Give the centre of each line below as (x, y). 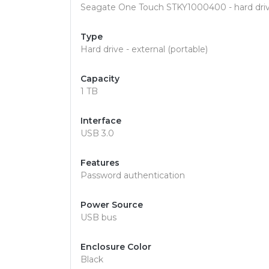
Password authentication (133, 175)
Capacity (100, 79)
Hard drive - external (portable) (144, 49)
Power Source (112, 205)
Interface (101, 121)
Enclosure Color (116, 247)
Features (100, 163)
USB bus (98, 217)
